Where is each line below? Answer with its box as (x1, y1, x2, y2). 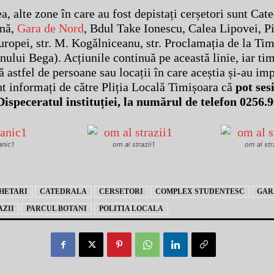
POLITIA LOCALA (98, 204, 163, 213)
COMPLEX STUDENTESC (155, 187, 245, 196)
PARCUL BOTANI (26, 204, 87, 213)
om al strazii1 (112, 140, 155, 149)
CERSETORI (98, 187, 143, 196)
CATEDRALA (39, 187, 87, 196)
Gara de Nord (17, 21, 84, 35)
